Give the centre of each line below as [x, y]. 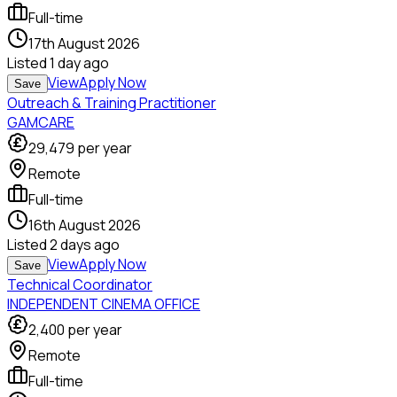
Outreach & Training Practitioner [112, 103]
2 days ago [85, 245]
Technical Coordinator [80, 285]
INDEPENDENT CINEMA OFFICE [104, 304]
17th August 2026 [84, 44]
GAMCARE [41, 123]
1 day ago [79, 63]
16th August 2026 [85, 226]
